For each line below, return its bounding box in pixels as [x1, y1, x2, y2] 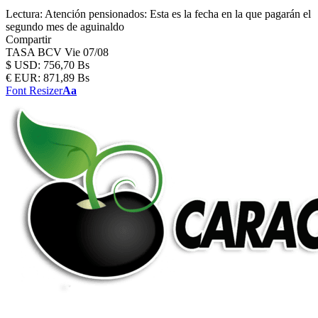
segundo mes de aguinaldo [6, 21, 124, 33]
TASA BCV [6, 46, 65, 58]
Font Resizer [6, 84, 62, 97]
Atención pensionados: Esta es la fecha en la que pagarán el [45, 8, 311, 20]
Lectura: [6, 8, 43, 20]
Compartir [6, 33, 51, 45]
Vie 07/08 [65, 46, 109, 58]
